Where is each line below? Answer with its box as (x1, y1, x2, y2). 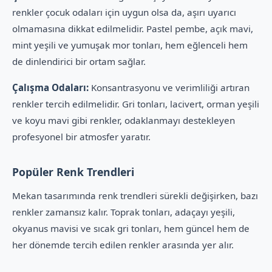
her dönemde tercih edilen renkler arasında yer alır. (12, 239, 234, 251)
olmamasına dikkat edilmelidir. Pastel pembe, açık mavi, (12, 22, 253, 35)
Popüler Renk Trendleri (12, 165, 134, 179)
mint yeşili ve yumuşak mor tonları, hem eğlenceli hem (12, 39, 248, 51)
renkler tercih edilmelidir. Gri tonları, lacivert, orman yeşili (12, 98, 259, 110)
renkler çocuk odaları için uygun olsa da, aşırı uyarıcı (12, 6, 236, 18)
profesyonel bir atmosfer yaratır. (12, 131, 151, 143)
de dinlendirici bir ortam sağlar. (12, 55, 146, 67)
